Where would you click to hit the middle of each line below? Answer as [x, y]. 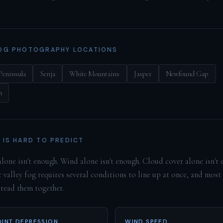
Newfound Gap [187, 73]
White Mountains [95, 73]
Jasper [143, 73]
